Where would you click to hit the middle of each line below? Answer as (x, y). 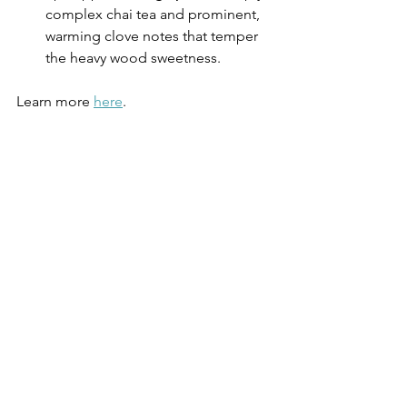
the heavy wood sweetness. (133, 57)
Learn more (55, 101)
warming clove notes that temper (154, 35)
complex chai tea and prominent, (154, 14)
